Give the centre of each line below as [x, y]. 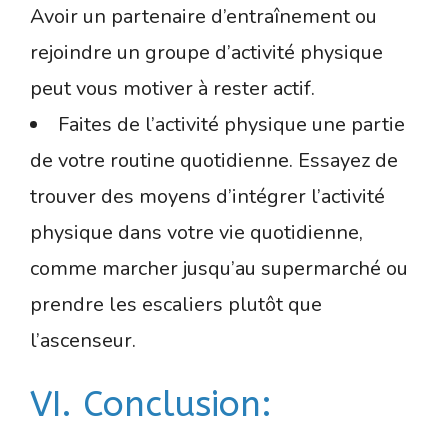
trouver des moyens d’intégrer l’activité [207, 196]
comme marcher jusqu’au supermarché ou [219, 268]
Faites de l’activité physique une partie [231, 124]
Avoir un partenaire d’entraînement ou [203, 16]
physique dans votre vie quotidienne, [196, 232]
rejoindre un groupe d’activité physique [206, 52]
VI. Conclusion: [151, 404]
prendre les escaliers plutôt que [176, 304]
